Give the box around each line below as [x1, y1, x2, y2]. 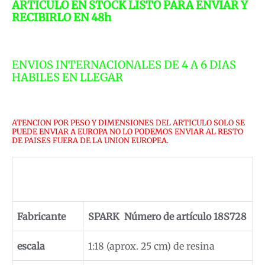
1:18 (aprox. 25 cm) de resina [88, 240, 219, 252]
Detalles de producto [63, 165, 202, 184]
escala [17, 240, 45, 252]
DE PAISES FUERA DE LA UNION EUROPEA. [12, 135, 170, 145]
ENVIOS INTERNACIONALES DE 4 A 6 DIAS [12, 57, 236, 72]
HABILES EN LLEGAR [12, 70, 125, 84]
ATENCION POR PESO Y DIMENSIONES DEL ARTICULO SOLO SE [12, 117, 245, 127]
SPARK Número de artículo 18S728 [88, 210, 247, 222]
